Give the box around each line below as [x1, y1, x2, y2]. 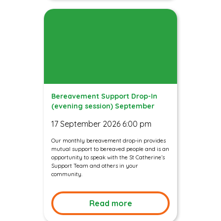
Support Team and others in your [51, 162, 138, 170]
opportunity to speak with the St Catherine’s [51, 154, 165, 161]
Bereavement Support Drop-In [51, 92, 157, 101]
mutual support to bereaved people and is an [51, 146, 169, 153]
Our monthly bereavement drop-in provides [51, 137, 166, 145]
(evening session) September [51, 102, 154, 111]
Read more [89, 198, 132, 209]
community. [51, 171, 82, 178]
